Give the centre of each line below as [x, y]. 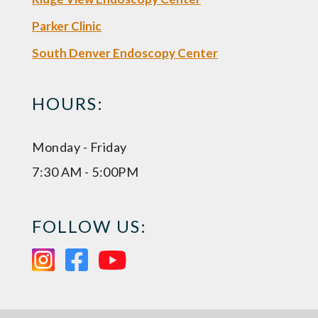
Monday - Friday [79, 147]
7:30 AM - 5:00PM [85, 172]
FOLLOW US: [89, 226]
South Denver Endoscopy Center [125, 53]
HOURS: [68, 104]
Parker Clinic [67, 26]
